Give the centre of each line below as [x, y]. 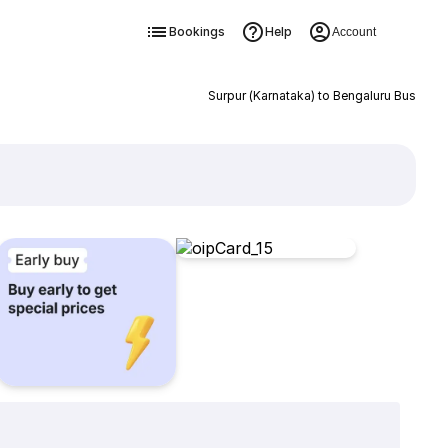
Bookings [196, 31]
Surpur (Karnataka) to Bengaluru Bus [311, 95]
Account [353, 32]
